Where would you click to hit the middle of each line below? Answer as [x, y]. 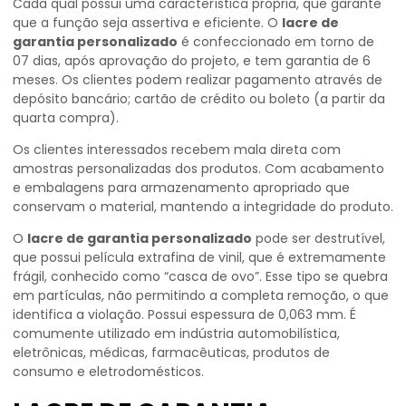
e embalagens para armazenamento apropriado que [181, 188]
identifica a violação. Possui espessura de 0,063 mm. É [184, 314]
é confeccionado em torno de [276, 42]
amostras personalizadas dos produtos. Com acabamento [198, 169]
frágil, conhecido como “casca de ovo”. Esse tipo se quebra [200, 276]
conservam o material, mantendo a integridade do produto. [203, 207]
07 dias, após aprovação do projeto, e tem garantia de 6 [192, 61]
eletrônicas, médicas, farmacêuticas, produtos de [171, 353]
